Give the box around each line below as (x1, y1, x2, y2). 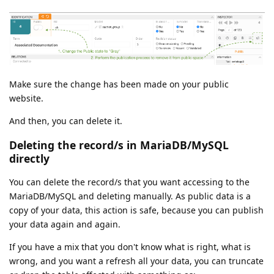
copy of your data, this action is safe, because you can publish (9, 204, 264, 217)
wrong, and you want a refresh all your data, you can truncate (9, 255, 264, 267)
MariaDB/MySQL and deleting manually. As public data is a (9, 190, 251, 202)
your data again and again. (9, 218, 120, 231)
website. (9, 92, 43, 104)
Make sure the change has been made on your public (9, 78, 229, 90)
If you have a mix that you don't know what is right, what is (9, 241, 251, 253)
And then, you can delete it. (9, 114, 122, 127)
